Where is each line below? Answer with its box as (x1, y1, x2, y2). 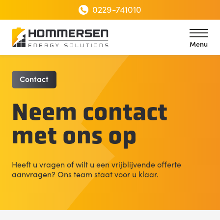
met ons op (12, 121, 137, 150)
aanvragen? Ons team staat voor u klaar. (12, 168, 159, 179)
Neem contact (12, 98, 167, 126)
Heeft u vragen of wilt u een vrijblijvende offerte (12, 159, 181, 169)
